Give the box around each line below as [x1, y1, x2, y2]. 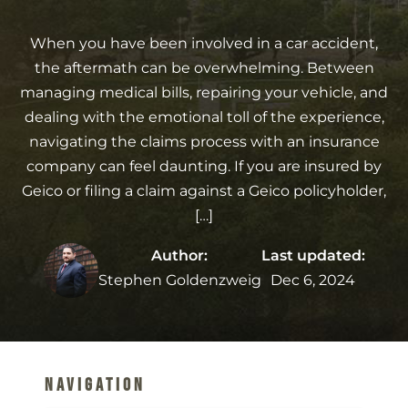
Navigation [45, 373, 146, 396]
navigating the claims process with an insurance [28, 132, 380, 150]
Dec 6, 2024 [270, 271, 355, 290]
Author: [151, 247, 208, 265]
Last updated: [260, 247, 365, 265]
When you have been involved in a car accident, [30, 34, 378, 52]
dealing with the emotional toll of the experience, [24, 107, 384, 126]
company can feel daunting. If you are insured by [26, 157, 382, 175]
